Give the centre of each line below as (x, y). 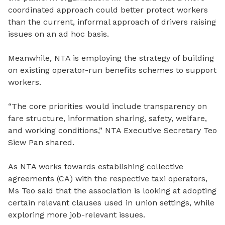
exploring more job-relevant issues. (77, 215)
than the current (40, 22)
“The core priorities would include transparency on (107, 106)
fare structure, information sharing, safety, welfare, (107, 119)
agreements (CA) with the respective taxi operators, (108, 179)
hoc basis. (90, 34)
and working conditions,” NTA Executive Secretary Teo (113, 131)
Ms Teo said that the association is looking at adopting (112, 191)
